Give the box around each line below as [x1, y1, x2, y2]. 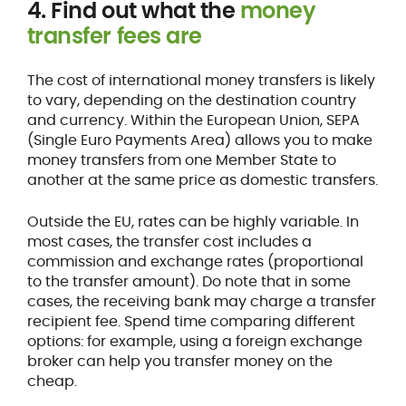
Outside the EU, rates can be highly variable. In [26, 210, 359, 232]
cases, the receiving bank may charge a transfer [26, 290, 376, 312]
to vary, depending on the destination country [26, 89, 356, 111]
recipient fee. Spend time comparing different [26, 310, 355, 332]
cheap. [26, 370, 77, 391]
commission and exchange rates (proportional [26, 250, 363, 272]
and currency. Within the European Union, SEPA [26, 109, 360, 130]
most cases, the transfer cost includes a [26, 230, 312, 252]
